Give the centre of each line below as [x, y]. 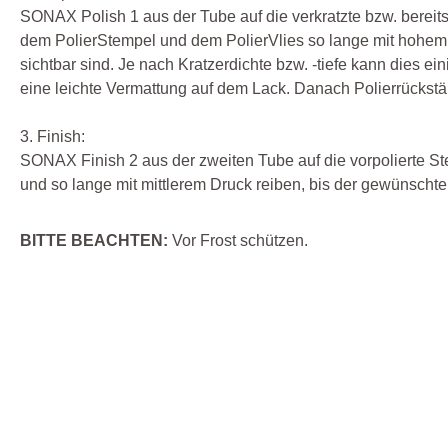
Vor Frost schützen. [240, 240]
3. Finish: [52, 136]
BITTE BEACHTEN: [96, 240]
